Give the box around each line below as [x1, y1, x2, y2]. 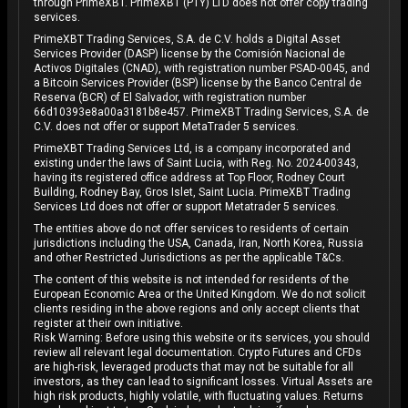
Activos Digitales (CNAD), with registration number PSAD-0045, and [34, 62, 370, 75]
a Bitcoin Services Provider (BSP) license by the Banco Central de [34, 76, 362, 89]
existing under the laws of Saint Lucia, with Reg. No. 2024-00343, [34, 157, 359, 169]
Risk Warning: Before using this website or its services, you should [34, 331, 370, 344]
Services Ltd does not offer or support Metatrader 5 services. [34, 200, 339, 213]
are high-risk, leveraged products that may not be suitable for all [34, 361, 353, 373]
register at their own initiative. [34, 317, 183, 330]
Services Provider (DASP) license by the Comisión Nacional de [34, 47, 345, 60]
